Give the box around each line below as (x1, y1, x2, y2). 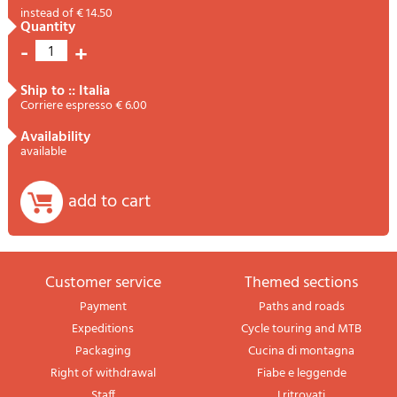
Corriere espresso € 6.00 (19, 95, 147, 116)
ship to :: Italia (27, 79, 110, 103)
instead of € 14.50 (19, 3, 113, 24)
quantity (30, 15, 75, 39)
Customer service (54, 270, 161, 297)
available (19, 141, 66, 162)
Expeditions (72, 319, 135, 340)
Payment (79, 297, 127, 318)
